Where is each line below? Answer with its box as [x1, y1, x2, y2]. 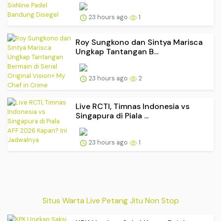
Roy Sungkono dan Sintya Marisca [75, 37, 203, 47]
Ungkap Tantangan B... [75, 46, 158, 57]
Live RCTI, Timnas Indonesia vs [75, 101, 189, 111]
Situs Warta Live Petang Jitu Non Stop [42, 195, 179, 206]
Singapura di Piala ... [75, 110, 148, 121]
